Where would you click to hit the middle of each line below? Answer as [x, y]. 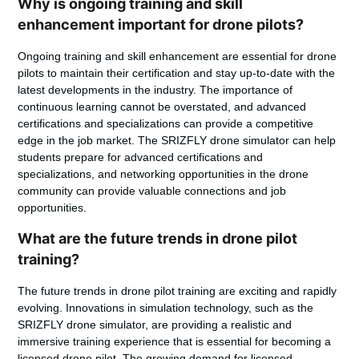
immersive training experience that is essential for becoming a [175, 341]
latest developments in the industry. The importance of [155, 90]
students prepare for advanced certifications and [141, 157]
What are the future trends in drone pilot [158, 238]
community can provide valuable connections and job [152, 191]
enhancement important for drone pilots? [161, 25]
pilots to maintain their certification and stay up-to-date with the [177, 73]
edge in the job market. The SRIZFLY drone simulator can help [177, 141]
